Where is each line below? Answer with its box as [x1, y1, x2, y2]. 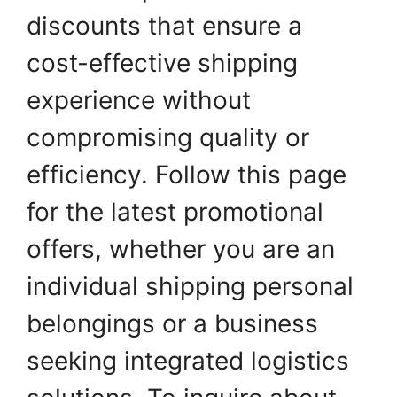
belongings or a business [27, 308, 318, 339]
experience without [27, 85, 251, 115]
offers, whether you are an [27, 234, 335, 264]
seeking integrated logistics [27, 346, 349, 376]
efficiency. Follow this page [27, 160, 346, 190]
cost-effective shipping [27, 48, 298, 78]
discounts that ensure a [27, 11, 302, 41]
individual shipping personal [27, 271, 354, 301]
